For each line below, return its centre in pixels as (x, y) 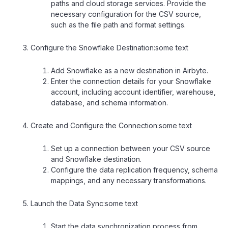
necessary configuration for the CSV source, (126, 14)
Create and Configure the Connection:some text (111, 125)
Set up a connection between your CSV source (131, 148)
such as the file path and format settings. (118, 24)
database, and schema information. (109, 102)
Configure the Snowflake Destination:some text (109, 47)
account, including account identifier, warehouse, (133, 92)
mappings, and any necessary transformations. (129, 180)
